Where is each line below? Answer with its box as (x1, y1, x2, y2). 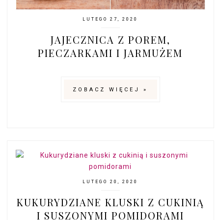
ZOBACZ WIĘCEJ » (73, 86, 148, 93)
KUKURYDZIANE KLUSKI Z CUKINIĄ (16, 195, 204, 209)
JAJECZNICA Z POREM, (50, 32, 170, 46)
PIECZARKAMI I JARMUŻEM (38, 46, 183, 59)
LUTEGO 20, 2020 (82, 179, 138, 184)
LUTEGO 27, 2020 (82, 16, 138, 22)
